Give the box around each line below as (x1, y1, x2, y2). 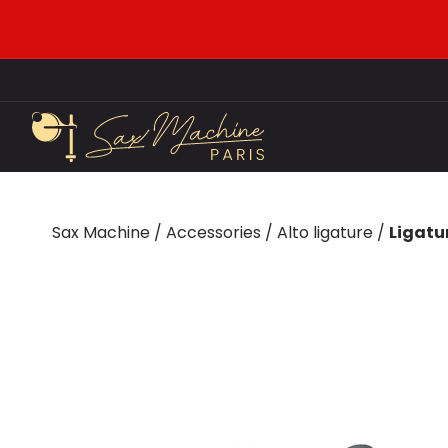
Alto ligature (277, 221, 373, 244)
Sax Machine (52, 221, 150, 244)
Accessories (166, 221, 261, 244)
